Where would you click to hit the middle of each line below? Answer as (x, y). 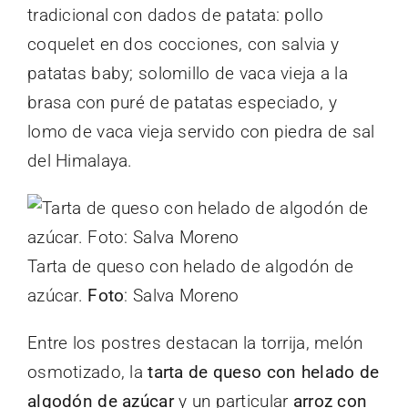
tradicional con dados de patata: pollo (175, 15)
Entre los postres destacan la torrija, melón (195, 342)
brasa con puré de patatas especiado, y (182, 102)
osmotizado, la (85, 372)
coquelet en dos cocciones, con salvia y (184, 44)
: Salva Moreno (182, 295)
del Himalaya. (80, 160)
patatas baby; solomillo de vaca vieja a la (188, 73)
